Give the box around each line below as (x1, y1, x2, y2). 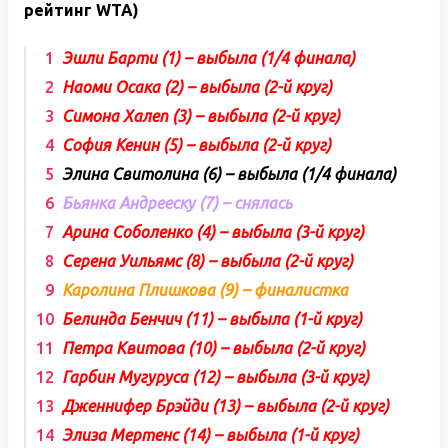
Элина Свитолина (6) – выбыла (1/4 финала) (62, 164, 396, 183)
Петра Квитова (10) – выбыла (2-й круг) (62, 338, 365, 357)
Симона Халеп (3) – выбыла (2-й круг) (62, 106, 340, 125)
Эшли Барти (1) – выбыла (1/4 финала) (62, 48, 355, 67)
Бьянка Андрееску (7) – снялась (62, 193, 292, 212)
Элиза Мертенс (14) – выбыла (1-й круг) (62, 425, 359, 444)
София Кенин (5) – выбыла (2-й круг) (62, 135, 331, 154)
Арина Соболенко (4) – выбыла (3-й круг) (62, 222, 364, 241)
